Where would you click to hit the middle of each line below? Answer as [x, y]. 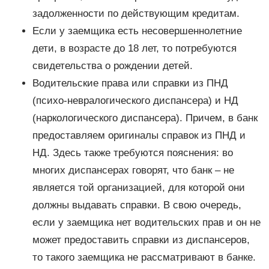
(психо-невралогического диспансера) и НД [135, 101]
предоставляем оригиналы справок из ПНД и [139, 136]
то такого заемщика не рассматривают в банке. [144, 258]
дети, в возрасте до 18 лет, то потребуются [134, 49]
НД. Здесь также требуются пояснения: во [132, 153]
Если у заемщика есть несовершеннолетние [137, 31]
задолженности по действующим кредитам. [136, 14]
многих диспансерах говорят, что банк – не [133, 171]
